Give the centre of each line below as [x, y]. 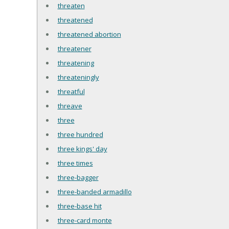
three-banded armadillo [95, 192]
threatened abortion [89, 35]
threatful [71, 92]
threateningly [78, 77]
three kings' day [82, 149]
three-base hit [79, 206]
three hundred [80, 135]
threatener [74, 49]
